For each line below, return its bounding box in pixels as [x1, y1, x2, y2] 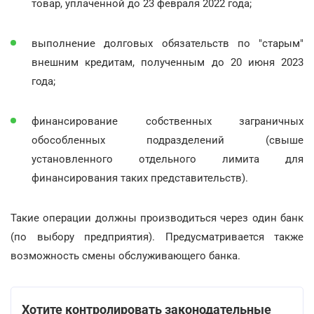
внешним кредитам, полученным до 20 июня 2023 [32, 55, 303, 69]
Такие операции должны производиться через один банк [11, 211, 303, 224]
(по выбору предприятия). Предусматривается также [11, 230, 303, 243]
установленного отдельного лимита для [32, 152, 303, 165]
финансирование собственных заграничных [32, 114, 303, 128]
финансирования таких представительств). [32, 171, 248, 184]
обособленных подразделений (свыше [32, 133, 303, 146]
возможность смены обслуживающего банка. [11, 249, 240, 262]
